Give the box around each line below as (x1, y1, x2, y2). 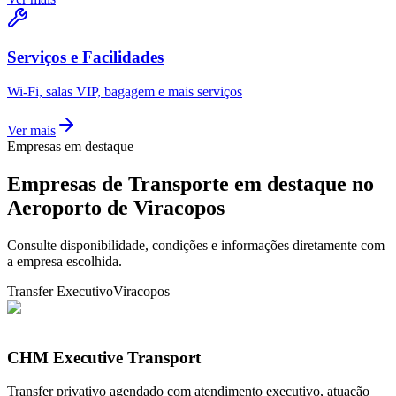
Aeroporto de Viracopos (7, 196, 225, 220)
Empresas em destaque (7, 139, 133, 155)
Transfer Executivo (7, 283, 113, 299)
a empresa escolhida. (7, 253, 122, 269)
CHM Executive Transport (7, 347, 201, 367)
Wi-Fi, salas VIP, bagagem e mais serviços (7, 84, 242, 100)
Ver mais (7, 123, 56, 139)
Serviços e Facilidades (7, 48, 164, 67)
